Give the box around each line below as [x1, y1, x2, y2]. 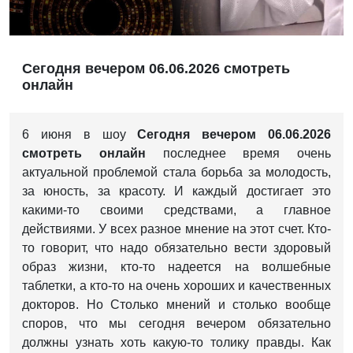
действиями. [22, 222, 99, 236]
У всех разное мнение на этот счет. [98, 222, 307, 236]
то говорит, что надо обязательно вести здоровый [22, 241, 331, 255]
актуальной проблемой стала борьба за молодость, [22, 165, 331, 180]
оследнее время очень [169, 147, 331, 161]
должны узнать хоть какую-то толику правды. [22, 336, 311, 350]
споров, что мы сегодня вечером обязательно [22, 317, 331, 331]
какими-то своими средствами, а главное [22, 203, 331, 217]
